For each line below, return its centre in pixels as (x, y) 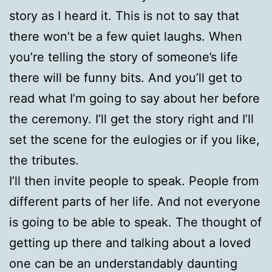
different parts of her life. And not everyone (135, 201)
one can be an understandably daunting (123, 263)
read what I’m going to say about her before (134, 98)
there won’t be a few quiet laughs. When (126, 36)
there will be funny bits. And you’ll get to (126, 77)
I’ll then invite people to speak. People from (134, 181)
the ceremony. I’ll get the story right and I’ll (131, 119)
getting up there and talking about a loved (130, 243)
